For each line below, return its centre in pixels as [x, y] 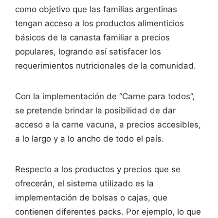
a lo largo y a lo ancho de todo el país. [90, 138]
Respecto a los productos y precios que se [98, 169]
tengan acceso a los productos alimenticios [100, 23]
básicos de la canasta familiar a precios [92, 37]
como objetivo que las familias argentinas [96, 9]
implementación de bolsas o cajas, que [91, 197]
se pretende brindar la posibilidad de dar [95, 110]
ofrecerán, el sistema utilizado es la [84, 183]
